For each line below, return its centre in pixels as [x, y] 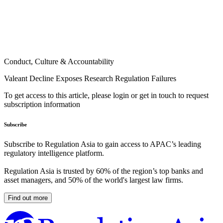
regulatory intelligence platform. [54, 153]
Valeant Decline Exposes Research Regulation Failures [90, 79]
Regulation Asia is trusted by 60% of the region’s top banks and [104, 171]
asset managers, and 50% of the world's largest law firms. [94, 180]
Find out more [28, 198]
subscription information [42, 105]
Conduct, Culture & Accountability [59, 62]
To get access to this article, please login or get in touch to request [106, 96]
